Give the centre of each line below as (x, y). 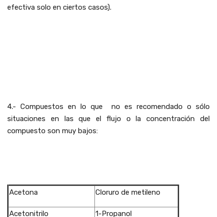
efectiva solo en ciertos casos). (59, 7)
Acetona (23, 192)
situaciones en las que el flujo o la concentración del (108, 119)
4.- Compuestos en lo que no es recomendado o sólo (108, 107)
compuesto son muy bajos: (53, 131)
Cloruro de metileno (128, 192)
